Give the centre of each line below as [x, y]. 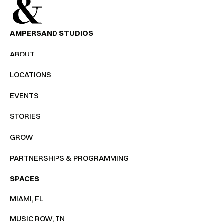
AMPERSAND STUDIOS [52, 33]
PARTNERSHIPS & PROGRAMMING [69, 158]
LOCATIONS [30, 74]
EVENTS [24, 95]
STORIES [25, 116]
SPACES [25, 178]
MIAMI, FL [27, 198]
